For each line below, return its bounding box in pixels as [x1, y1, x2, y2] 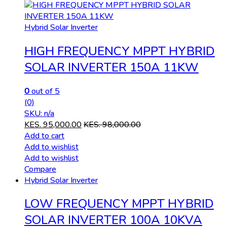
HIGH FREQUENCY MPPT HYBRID [24, 43, 215, 59]
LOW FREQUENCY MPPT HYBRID [24, 196, 214, 212]
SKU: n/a [24, 107, 54, 119]
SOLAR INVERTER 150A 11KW [24, 59, 199, 75]
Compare [24, 163, 56, 175]
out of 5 [29, 85, 60, 97]
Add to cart [24, 130, 64, 141]
